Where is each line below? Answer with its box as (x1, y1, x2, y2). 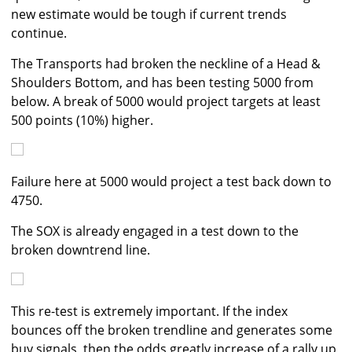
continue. (11, 24, 67, 42)
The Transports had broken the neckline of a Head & (11, 55, 321, 73)
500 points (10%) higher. (11, 112, 153, 130)
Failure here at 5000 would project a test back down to (11, 173, 332, 191)
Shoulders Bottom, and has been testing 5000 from (11, 74, 313, 92)
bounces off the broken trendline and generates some (11, 321, 332, 339)
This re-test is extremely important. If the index (11, 302, 288, 321)
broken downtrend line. (11, 241, 150, 259)
